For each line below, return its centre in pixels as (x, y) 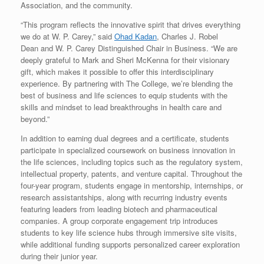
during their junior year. (59, 256)
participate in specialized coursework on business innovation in (128, 150)
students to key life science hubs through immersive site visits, (129, 232)
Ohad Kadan (136, 36)
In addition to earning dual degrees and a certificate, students (125, 138)
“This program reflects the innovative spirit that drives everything (131, 24)
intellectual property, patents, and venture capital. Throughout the (131, 173)
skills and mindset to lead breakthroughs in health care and (121, 107)
